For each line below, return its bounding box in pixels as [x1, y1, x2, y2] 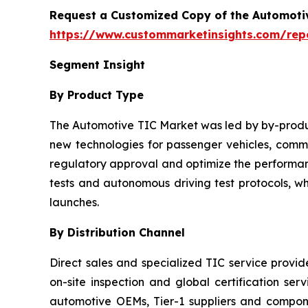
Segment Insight [49, 57, 145, 71]
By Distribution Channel [49, 225, 185, 239]
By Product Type [49, 87, 144, 102]
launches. [49, 195, 99, 209]
